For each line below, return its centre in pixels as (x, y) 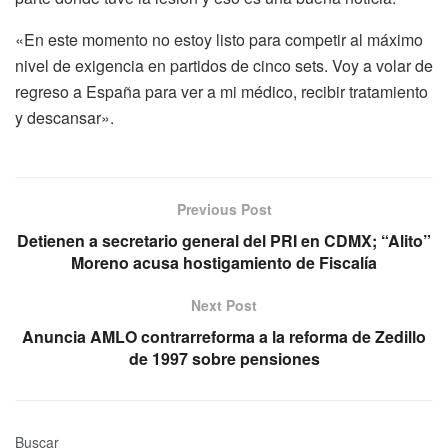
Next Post (224, 304)
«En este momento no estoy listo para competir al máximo (219, 39)
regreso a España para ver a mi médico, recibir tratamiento (221, 91)
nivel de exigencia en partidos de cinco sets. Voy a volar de (224, 65)
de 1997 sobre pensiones (224, 358)
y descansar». (64, 117)
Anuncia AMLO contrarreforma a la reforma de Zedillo (224, 336)
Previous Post (224, 208)
